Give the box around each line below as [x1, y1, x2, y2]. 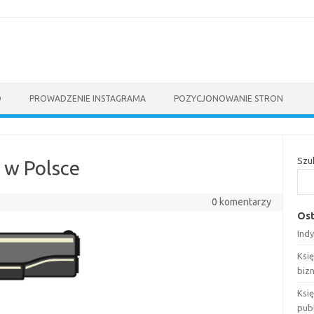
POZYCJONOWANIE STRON [174, 94, 283, 103]
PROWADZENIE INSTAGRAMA [29, 94, 146, 103]
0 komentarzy [211, 196, 271, 207]
